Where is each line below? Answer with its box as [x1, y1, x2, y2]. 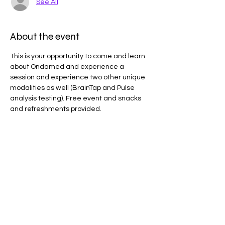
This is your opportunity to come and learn [10, 53, 147, 60]
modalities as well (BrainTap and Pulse [10, 84, 136, 91]
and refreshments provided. [10, 105, 101, 113]
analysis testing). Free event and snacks [10, 95, 143, 102]
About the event [10, 30, 79, 43]
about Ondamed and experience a [10, 63, 126, 70]
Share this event [10, 159, 80, 171]
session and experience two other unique [10, 74, 147, 81]
